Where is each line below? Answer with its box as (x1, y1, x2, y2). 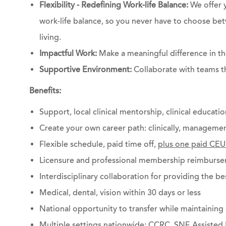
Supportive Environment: (39, 65, 132, 75)
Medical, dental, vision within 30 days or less (39, 188, 201, 198)
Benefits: (29, 86, 61, 96)
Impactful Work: (39, 48, 99, 59)
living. (39, 32, 61, 42)
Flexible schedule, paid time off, (39, 139, 158, 149)
